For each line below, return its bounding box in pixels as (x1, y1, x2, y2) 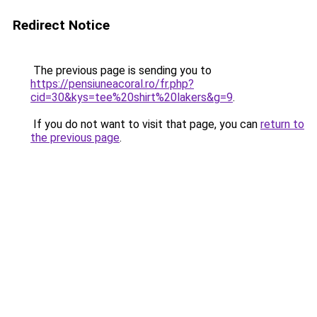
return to (260, 117, 304, 131)
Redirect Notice (13, 17, 110, 33)
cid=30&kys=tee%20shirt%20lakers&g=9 (30, 91, 233, 104)
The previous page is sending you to (30, 64, 212, 77)
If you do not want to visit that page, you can (30, 117, 260, 131)
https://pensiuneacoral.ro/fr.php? (30, 77, 194, 91)
